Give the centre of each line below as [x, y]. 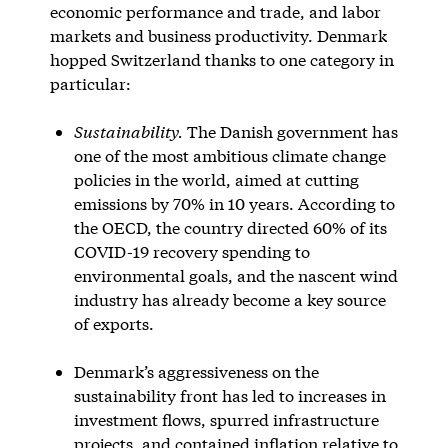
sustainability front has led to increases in [229, 395]
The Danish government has [290, 131]
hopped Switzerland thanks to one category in [221, 59]
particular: [90, 83]
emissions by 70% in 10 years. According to [234, 203]
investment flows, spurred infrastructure [226, 419]
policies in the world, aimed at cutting [216, 179]
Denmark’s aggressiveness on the [196, 371]
